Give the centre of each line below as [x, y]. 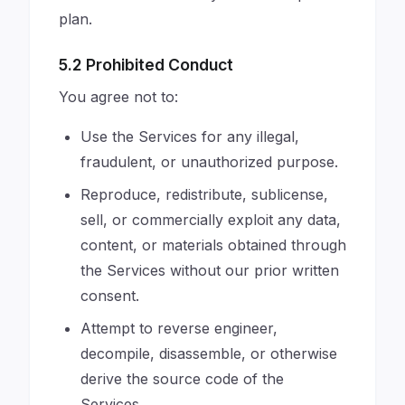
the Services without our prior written [210, 270]
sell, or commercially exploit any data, [211, 220]
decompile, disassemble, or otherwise [209, 353]
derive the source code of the [182, 379]
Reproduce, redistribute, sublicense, [204, 194]
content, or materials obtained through [213, 245]
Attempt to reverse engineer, [179, 328]
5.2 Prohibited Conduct [146, 65]
